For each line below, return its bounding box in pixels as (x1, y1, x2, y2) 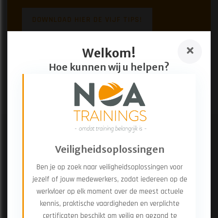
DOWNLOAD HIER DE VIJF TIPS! (32, 14, 142, 25)
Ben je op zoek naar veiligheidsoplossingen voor (36, 163, 183, 172)
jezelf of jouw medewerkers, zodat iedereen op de (32, 175, 187, 184)
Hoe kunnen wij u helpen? (48, 61, 169, 73)
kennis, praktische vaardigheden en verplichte (40, 199, 180, 209)
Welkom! (82, 46, 136, 61)
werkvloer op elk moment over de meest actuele (36, 187, 183, 197)
